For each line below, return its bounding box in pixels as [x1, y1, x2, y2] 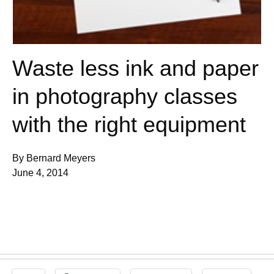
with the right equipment [12, 112, 246, 138]
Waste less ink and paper [12, 56, 259, 81]
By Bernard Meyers [12, 153, 95, 164]
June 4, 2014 [12, 168, 68, 179]
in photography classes [12, 84, 237, 109]
